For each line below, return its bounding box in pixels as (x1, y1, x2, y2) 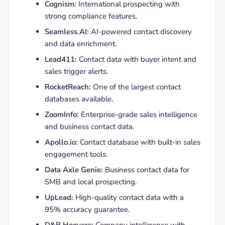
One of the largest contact (90, 82, 181, 92)
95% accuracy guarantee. (44, 204, 130, 214)
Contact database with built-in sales (77, 137, 200, 147)
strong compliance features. (44, 11, 137, 21)
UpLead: (44, 192, 73, 202)
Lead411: (44, 54, 77, 64)
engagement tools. (44, 149, 107, 159)
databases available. (44, 94, 113, 104)
